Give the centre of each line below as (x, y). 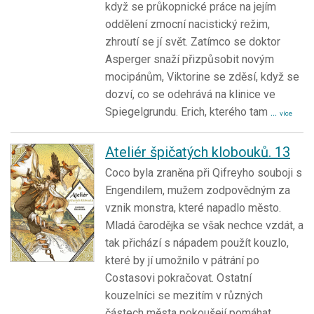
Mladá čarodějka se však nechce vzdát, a (204, 225)
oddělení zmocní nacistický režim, (187, 24)
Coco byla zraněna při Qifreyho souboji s (204, 172)
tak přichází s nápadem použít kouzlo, (197, 243)
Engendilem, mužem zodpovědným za (198, 190)
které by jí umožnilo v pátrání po (182, 260)
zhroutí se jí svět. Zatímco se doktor (193, 41)
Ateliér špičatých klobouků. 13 (198, 152)
